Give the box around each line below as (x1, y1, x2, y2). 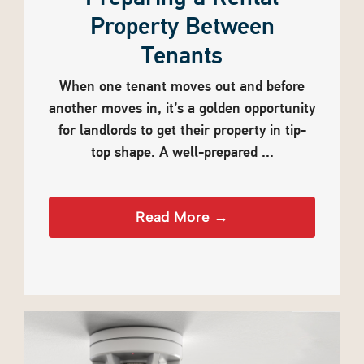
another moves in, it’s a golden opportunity (49, 102, 315, 117)
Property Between (89, 15, 275, 41)
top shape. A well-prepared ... (90, 145, 274, 161)
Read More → (136, 208, 228, 226)
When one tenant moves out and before (59, 80, 305, 95)
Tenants (141, 45, 223, 70)
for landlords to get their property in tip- (58, 123, 306, 139)
